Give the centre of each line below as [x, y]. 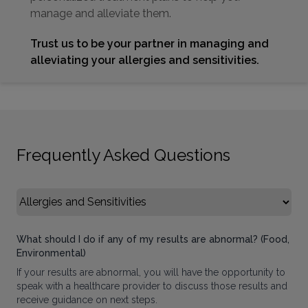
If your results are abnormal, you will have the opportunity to [151, 272]
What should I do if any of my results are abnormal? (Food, [153, 239]
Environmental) [51, 253]
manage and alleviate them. [101, 13]
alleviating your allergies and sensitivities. [145, 60]
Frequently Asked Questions [123, 155]
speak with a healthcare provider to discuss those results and [152, 286]
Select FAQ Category [70, 195]
